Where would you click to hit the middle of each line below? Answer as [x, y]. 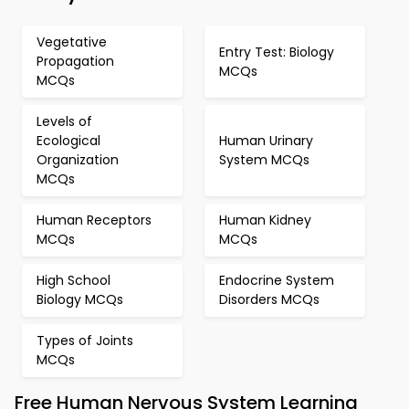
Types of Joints [85, 341]
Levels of [64, 121]
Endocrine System [277, 280]
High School [73, 280]
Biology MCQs [80, 299]
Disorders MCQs [269, 299]
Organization [78, 160]
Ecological [68, 141]
